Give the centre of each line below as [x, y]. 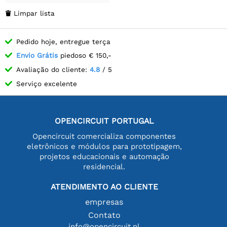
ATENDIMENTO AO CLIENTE [104, 186]
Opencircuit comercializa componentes [104, 136]
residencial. [104, 166]
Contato [104, 215]
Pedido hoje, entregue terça [63, 41]
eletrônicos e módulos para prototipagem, [104, 146]
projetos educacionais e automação [104, 156]
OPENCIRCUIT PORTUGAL [104, 121]
